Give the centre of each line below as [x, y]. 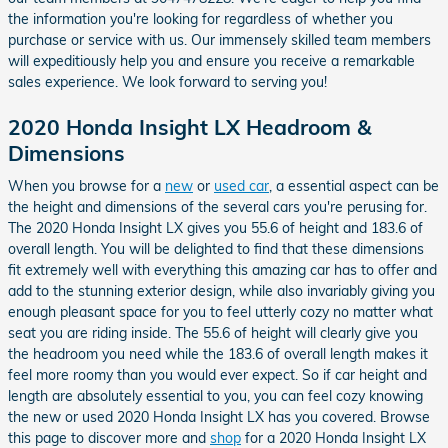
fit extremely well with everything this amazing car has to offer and [222, 270]
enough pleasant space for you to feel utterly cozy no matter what [220, 312]
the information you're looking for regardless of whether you [200, 18]
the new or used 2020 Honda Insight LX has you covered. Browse [219, 417]
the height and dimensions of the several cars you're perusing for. [217, 207]
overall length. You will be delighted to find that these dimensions [216, 249]
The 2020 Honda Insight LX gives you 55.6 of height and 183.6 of [215, 228]
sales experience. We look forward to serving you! [167, 81]
